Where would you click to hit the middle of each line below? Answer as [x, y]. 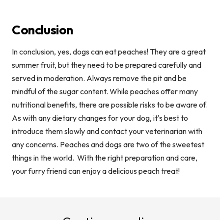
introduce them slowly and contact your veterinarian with [107, 131]
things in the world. [43, 158]
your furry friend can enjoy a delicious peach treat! [96, 171]
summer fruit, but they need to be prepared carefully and [107, 65]
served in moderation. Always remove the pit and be [99, 78]
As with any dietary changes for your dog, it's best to [100, 118]
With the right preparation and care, [137, 158]
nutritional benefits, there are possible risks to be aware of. [110, 105]
